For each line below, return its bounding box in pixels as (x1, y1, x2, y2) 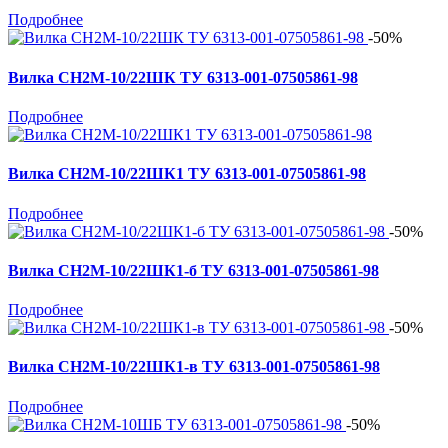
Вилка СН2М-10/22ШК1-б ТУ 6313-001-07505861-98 (8, 261, 379, 279)
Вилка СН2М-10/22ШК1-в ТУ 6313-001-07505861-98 (8, 358, 380, 376)
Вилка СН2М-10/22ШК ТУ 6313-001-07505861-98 (8, 68, 358, 86)
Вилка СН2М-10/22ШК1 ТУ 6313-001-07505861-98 (8, 165, 366, 183)
